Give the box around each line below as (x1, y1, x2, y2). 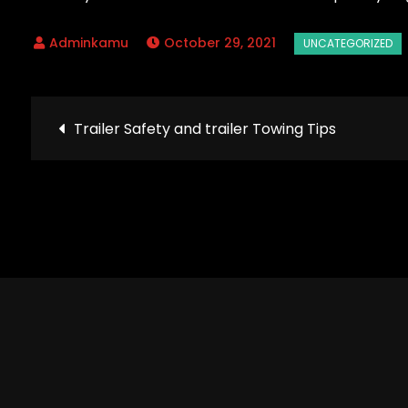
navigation (56, 159, 263, 214)
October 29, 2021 (163, 33, 276, 52)
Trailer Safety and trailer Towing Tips (73, 117, 336, 139)
